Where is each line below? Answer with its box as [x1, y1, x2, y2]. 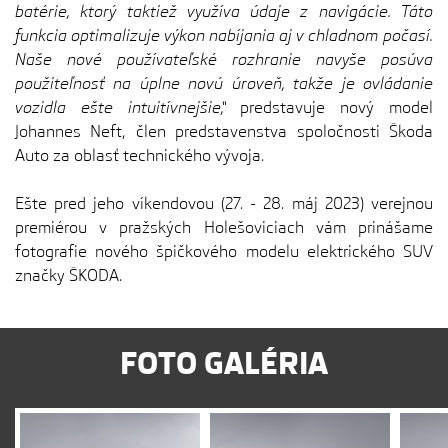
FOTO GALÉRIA [120, 345, 328, 381]
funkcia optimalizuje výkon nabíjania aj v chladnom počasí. [15, 26, 433, 45]
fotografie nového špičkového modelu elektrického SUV [15, 242, 433, 261]
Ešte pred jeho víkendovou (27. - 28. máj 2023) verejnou [15, 194, 433, 213]
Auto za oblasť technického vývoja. [15, 146, 264, 165]
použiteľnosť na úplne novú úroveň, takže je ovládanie [15, 74, 433, 93]
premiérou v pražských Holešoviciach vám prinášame [15, 218, 433, 237]
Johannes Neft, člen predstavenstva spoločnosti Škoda [15, 122, 433, 141]
